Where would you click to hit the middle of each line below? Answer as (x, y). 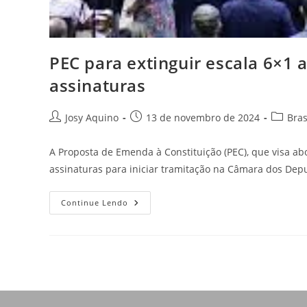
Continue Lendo (95, 203)
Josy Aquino (92, 118)
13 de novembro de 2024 (203, 118)
